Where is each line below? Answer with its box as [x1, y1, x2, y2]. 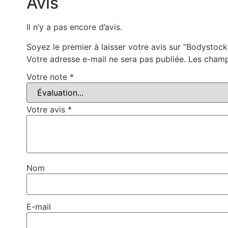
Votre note [26, 72, 70, 82]
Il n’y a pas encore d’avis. [26, 22, 122, 33]
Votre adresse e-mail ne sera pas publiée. [26, 53, 186, 64]
